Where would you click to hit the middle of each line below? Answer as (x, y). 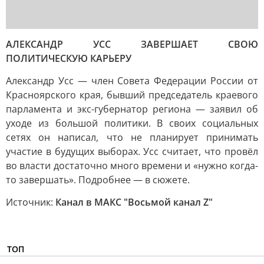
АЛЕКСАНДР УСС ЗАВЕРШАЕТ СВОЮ (132, 44)
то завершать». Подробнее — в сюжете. (98, 180)
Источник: (31, 202)
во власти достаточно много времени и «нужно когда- (132, 166)
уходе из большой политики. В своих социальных (132, 123)
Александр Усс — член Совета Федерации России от (132, 81)
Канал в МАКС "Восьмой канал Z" (134, 202)
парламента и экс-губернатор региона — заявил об (132, 109)
